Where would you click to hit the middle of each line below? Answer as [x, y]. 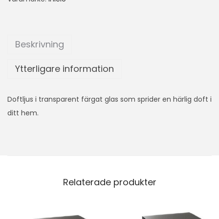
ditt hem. [23, 113]
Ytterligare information [65, 68]
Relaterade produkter [109, 182]
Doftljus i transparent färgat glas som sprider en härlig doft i [109, 99]
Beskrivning [40, 44]
